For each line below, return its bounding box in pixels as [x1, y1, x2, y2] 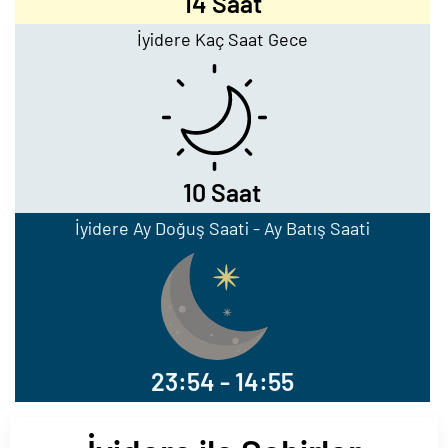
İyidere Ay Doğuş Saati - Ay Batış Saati [74, 217, 370, 239]
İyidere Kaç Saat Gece [136, 28, 308, 50]
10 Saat [183, 177, 262, 207]
